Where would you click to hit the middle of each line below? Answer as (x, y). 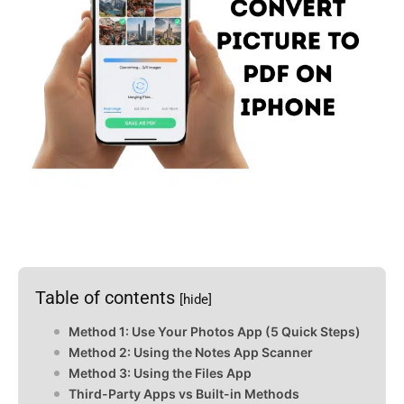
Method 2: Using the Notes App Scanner (191, 352)
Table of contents (107, 297)
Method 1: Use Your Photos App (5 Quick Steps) (215, 331)
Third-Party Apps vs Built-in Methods (184, 393)
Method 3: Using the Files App (160, 372)
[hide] (196, 299)
